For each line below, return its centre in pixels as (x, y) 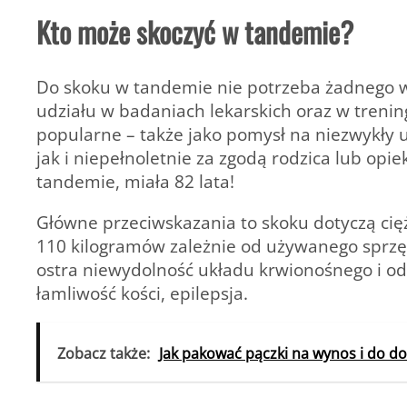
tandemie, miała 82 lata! (135, 181)
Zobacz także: (104, 353)
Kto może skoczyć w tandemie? (195, 31)
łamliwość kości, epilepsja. (142, 293)
